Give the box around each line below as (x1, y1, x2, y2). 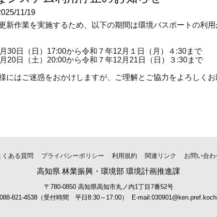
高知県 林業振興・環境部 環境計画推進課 (37, 167, 180, 176)
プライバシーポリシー (41, 152, 104, 160)
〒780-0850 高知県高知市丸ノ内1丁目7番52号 (44, 183, 173, 191)
